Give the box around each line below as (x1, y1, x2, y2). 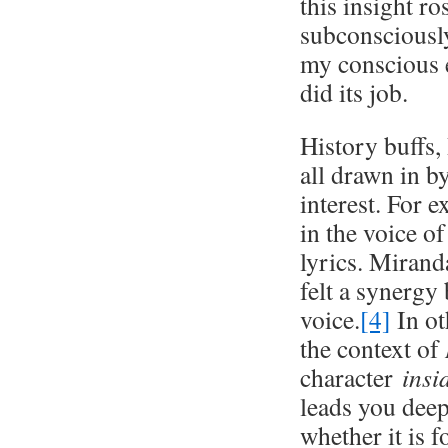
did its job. (300, 75, 408, 109)
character (300, 360, 402, 394)
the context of (300, 331, 445, 365)
